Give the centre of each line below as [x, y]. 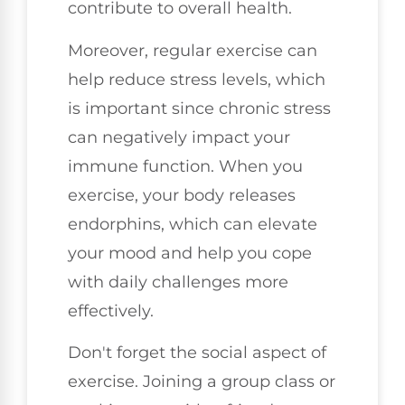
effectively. [111, 311]
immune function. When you [185, 166]
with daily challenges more [178, 282]
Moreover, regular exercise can [193, 50]
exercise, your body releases [182, 195]
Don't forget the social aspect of [197, 353]
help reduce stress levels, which [197, 79]
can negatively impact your [179, 137]
